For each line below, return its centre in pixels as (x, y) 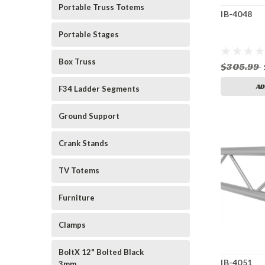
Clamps (72, 225)
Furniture (77, 198)
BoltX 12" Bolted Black (101, 252)
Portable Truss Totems (101, 7)
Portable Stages (89, 34)
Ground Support (89, 116)
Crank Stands (83, 143)
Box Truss (77, 62)
